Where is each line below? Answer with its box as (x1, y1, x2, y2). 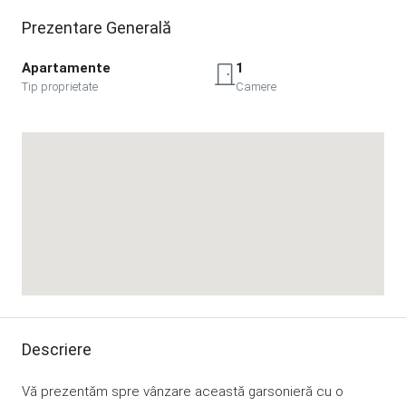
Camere (236, 79, 276, 93)
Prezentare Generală (22, 17, 171, 37)
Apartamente (22, 59, 111, 76)
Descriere (22, 339, 92, 359)
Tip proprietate (22, 79, 98, 93)
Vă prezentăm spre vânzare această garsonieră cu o (22, 382, 343, 400)
